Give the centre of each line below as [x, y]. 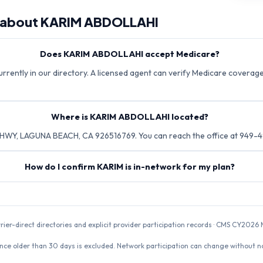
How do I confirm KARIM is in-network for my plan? [129, 166]
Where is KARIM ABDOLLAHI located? [129, 117]
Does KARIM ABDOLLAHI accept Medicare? [129, 54]
